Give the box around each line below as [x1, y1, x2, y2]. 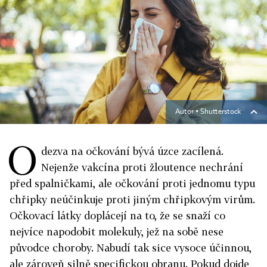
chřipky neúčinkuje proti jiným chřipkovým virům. [10, 193, 255, 206]
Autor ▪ [175, 108, 200, 116]
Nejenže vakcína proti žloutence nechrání [41, 161, 243, 173]
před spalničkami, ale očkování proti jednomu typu [10, 177, 255, 190]
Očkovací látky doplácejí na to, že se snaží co [10, 209, 225, 222]
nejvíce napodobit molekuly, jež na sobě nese [10, 225, 223, 238]
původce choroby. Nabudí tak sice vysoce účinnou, [10, 241, 252, 254]
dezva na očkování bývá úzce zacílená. [41, 145, 223, 157]
